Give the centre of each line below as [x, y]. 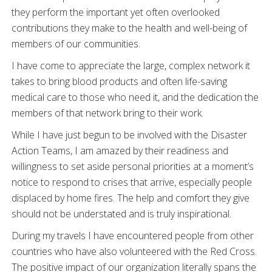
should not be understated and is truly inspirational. [121, 214]
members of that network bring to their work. [107, 113]
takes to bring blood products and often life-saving [119, 82]
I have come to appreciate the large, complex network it [131, 66]
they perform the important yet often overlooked [116, 12]
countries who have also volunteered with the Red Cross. [134, 252]
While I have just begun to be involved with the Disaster [129, 135]
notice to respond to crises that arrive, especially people [132, 182]
